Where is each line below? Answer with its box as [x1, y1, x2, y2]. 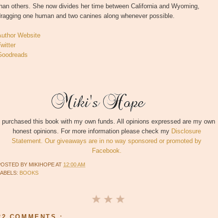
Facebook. [91, 147, 122, 155]
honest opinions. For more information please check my [12, 127, 171, 135]
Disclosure [171, 127, 201, 135]
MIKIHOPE [29, 162, 55, 167]
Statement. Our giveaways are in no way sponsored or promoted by [12, 137, 201, 145]
